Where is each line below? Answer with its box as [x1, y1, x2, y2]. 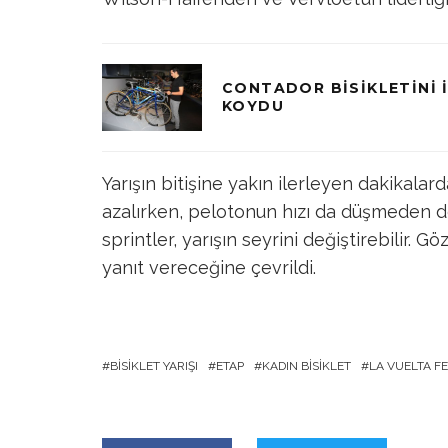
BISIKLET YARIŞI [110, 358, 198, 373]
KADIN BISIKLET [262, 358, 351, 373]
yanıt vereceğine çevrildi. [102, 256, 316, 278]
